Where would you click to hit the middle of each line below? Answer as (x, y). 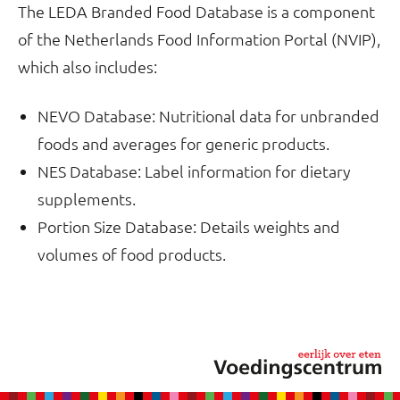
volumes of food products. (132, 254)
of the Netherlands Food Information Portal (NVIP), (199, 39)
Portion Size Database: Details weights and (189, 226)
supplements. (87, 199)
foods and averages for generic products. (183, 143)
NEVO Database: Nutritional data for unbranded (208, 116)
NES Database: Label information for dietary (194, 171)
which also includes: (87, 67)
